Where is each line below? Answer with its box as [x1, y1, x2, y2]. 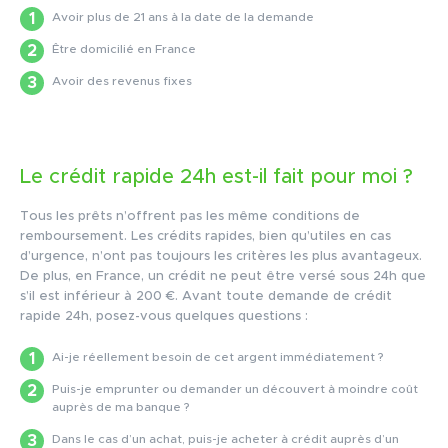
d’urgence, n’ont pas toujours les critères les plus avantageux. [20, 250, 422, 264]
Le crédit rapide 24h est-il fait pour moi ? [20, 167, 413, 188]
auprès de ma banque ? [52, 401, 190, 414]
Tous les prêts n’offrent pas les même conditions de [20, 210, 360, 224]
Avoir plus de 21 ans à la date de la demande [52, 11, 314, 24]
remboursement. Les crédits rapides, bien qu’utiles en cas [20, 230, 391, 244]
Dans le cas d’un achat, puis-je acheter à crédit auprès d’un [52, 433, 399, 446]
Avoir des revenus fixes [52, 75, 192, 88]
